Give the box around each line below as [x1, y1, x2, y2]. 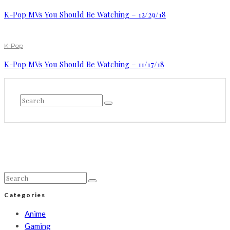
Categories [4, 191, 46, 199]
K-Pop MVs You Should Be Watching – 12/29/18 [4, 9, 166, 20]
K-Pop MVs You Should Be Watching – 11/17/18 [4, 59, 164, 70]
